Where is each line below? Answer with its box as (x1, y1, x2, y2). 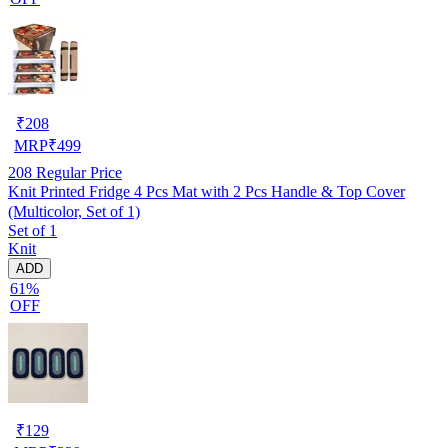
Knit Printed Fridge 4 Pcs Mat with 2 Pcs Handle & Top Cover (8, 182, 405, 200)
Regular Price (32, 163, 122, 181)
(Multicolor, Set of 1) (8, 202, 140, 220)
